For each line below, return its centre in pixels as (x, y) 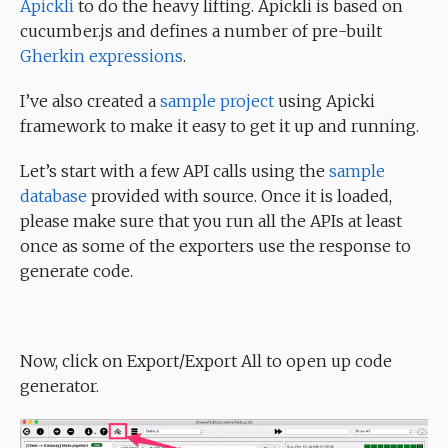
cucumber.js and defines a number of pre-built (201, 31)
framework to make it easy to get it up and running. (219, 126)
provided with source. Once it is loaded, (239, 196)
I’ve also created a (90, 101)
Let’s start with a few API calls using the (174, 171)
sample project (217, 101)
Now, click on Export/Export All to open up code (206, 361)
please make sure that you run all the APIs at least (211, 221)
